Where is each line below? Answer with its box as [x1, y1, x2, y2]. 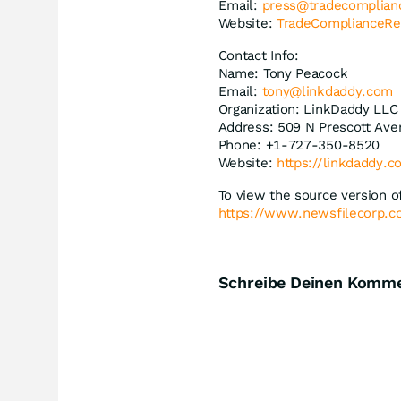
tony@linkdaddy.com [261, 83, 394, 99]
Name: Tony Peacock [218, 65, 348, 81]
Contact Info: [218, 47, 299, 64]
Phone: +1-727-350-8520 [218, 137, 380, 153]
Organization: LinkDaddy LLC [218, 101, 398, 117]
